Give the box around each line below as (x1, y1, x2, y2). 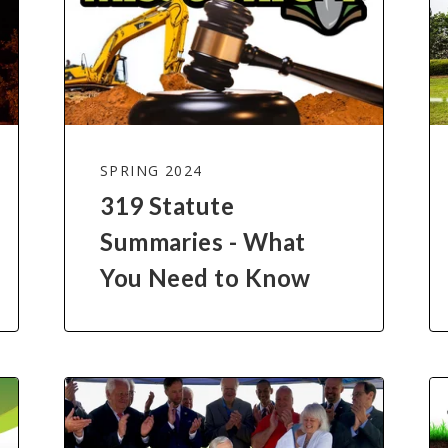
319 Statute (100, 190, 235, 220)
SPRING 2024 (100, 160, 203, 180)
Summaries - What (100, 226, 306, 256)
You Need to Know (100, 262, 311, 292)
